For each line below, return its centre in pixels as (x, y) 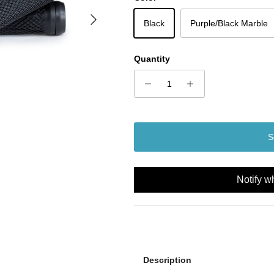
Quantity (152, 58)
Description (167, 260)
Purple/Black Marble (229, 23)
